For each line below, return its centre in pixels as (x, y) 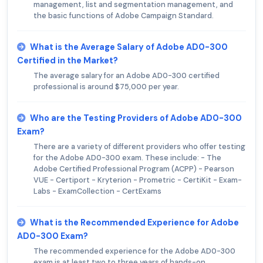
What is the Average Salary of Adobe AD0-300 (129, 47)
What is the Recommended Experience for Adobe (134, 223)
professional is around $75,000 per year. (106, 87)
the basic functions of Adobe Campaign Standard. (124, 16)
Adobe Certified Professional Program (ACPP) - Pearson (134, 169)
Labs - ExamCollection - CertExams (97, 191)
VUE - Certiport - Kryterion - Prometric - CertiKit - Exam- (138, 180)
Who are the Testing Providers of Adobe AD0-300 (136, 118)
